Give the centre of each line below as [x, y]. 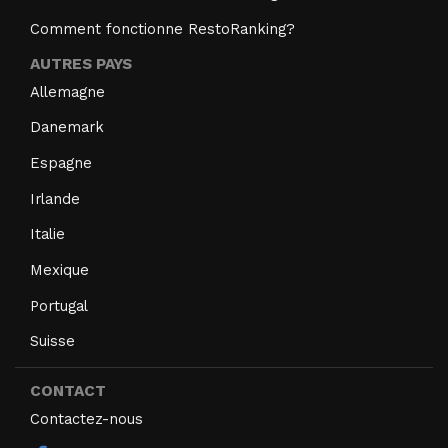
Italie [47, 234]
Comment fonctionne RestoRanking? [162, 29]
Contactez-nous [86, 419]
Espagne [61, 162]
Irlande [55, 198]
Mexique [59, 269]
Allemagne [67, 91]
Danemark [67, 127]
